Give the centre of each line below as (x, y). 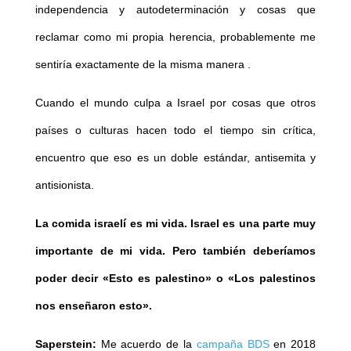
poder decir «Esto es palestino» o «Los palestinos (175, 279)
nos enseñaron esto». (93, 306)
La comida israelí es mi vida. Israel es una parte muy (175, 224)
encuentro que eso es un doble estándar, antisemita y (175, 158)
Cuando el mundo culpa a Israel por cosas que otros (175, 103)
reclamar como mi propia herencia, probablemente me (175, 37)
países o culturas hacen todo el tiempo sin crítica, (175, 130)
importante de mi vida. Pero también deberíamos (175, 251)
